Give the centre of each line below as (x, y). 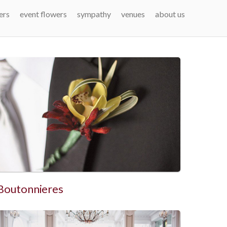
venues (133, 14)
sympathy (94, 14)
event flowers (43, 14)
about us (170, 14)
